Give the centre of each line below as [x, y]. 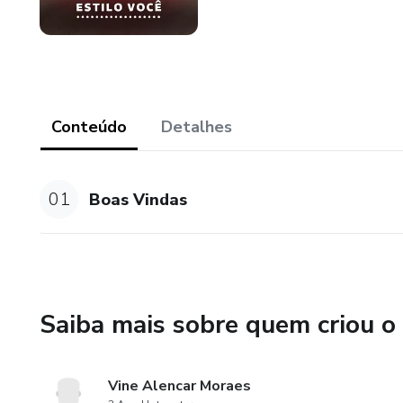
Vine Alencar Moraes [179, 386]
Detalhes [197, 127]
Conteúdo [89, 127]
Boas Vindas [139, 199]
